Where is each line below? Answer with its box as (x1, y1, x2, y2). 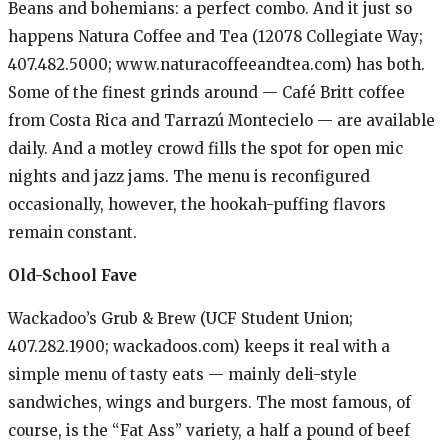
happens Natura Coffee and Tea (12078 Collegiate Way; (8, 26, 423, 46)
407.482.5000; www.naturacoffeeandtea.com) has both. (8, 54, 425, 74)
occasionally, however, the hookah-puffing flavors (8, 194, 386, 214)
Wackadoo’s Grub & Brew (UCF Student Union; (8, 308, 353, 328)
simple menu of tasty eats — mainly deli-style (8, 364, 357, 384)
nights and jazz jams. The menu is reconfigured (8, 166, 370, 186)
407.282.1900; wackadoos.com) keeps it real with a (8, 336, 390, 356)
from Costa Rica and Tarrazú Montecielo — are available (8, 110, 435, 130)
